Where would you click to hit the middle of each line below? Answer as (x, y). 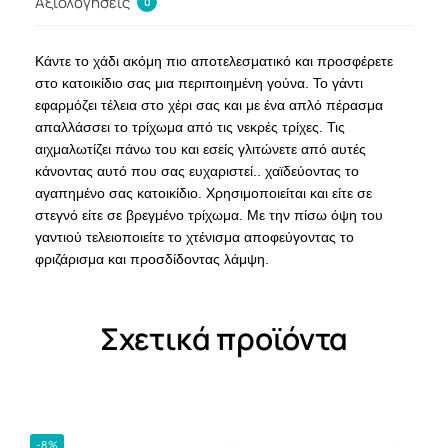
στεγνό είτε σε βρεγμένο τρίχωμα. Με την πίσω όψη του (209, 215)
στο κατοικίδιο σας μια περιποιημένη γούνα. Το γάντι (199, 83)
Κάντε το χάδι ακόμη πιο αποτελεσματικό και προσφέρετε (214, 61)
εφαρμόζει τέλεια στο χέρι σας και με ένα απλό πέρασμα (209, 105)
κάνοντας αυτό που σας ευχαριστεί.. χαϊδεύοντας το (197, 171)
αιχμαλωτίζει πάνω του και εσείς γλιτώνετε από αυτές (200, 149)
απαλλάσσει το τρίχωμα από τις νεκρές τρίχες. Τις (190, 127)
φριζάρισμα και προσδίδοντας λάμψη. (152, 259)
